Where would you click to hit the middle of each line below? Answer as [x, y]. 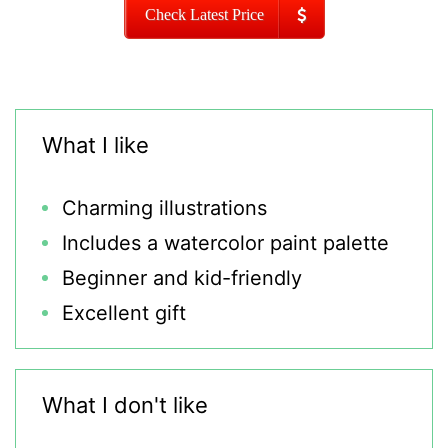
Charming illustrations [164, 208]
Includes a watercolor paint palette [225, 243]
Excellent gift [124, 313]
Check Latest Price [204, 14]
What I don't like [125, 405]
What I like [95, 145]
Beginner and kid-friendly [182, 278]
